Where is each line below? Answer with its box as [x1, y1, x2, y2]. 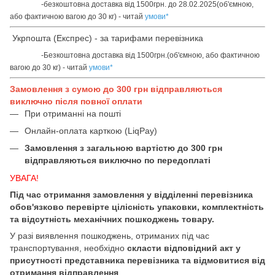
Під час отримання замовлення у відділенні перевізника [10, 189, 253, 199]
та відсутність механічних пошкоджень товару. [10, 214, 214, 224]
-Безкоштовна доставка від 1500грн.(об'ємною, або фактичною [37, 50, 260, 60]
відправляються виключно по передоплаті [25, 155, 211, 166]
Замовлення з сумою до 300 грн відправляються [10, 83, 222, 94]
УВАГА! [10, 172, 39, 183]
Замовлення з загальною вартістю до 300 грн [25, 143, 222, 153]
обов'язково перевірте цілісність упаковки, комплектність [10, 201, 264, 212]
